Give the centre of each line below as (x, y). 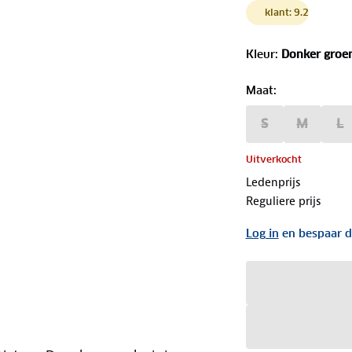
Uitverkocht (273, 159)
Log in (262, 233)
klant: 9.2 (286, 12)
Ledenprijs (273, 182)
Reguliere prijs (283, 201)
